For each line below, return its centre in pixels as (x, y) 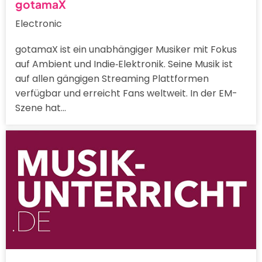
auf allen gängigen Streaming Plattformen (112, 79)
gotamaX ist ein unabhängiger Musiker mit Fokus (126, 50)
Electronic (39, 24)
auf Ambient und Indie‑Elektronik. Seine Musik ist (124, 64)
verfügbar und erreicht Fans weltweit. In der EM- (126, 94)
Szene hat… (41, 108)
